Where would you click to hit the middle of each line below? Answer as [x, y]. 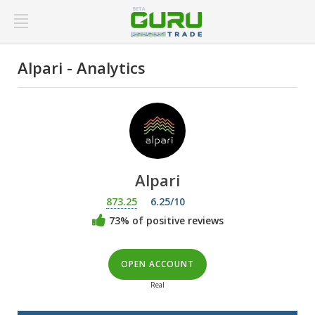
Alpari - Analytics [82, 67]
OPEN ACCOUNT [157, 264]
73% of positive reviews [165, 220]
